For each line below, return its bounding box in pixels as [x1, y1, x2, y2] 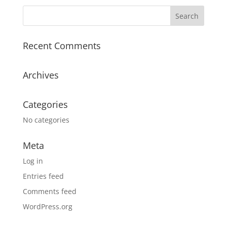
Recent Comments [22, 39, 101, 52]
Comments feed [22, 186, 77, 196]
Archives [22, 68, 59, 81]
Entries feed [22, 171, 64, 181]
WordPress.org [22, 201, 72, 211]
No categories [22, 115, 69, 125]
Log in [22, 156, 43, 166]
